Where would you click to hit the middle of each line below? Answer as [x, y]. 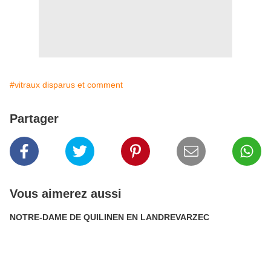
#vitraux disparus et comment [66, 85]
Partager [34, 119]
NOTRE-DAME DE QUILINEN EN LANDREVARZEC [109, 217]
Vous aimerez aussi [66, 194]
